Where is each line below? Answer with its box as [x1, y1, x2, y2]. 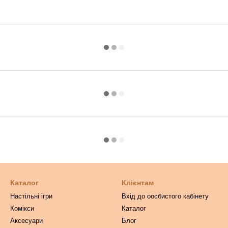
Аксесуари [10, 217, 43, 224]
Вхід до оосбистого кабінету [122, 192, 209, 200]
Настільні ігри [10, 192, 52, 200]
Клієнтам [122, 179, 154, 187]
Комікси [10, 205, 34, 212]
